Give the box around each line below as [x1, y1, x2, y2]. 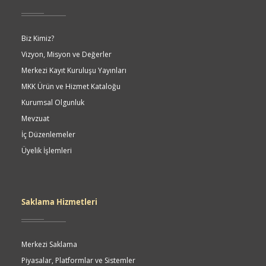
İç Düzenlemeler [21, 129, 75, 140]
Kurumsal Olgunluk [21, 97, 84, 107]
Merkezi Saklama [21, 239, 77, 249]
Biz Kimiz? [21, 33, 54, 43]
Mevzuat [21, 113, 49, 123]
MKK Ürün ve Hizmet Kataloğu [21, 81, 121, 91]
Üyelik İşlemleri [21, 145, 72, 156]
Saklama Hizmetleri [21, 197, 97, 207]
